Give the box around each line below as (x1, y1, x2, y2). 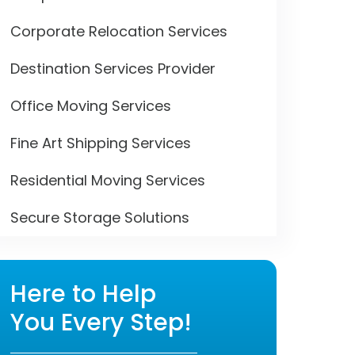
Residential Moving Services (10, 170, 205, 190)
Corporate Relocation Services (10, 21, 227, 41)
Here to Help (10, 277, 156, 311)
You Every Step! (10, 306, 192, 339)
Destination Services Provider (10, 59, 216, 78)
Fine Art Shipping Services (10, 133, 191, 153)
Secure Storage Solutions (10, 208, 189, 227)
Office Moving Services (10, 96, 171, 116)
